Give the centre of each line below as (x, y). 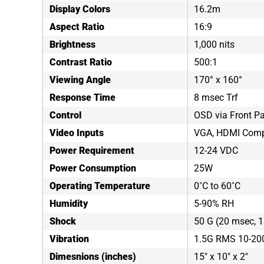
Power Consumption (93, 168)
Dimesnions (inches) (93, 257)
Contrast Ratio (81, 62)
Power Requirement (92, 151)
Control (65, 115)
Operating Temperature (100, 186)
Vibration (69, 239)
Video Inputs (77, 133)
